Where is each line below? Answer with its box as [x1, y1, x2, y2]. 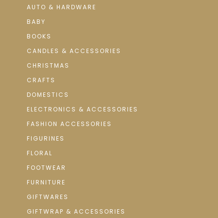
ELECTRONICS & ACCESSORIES [27, 105, 138, 113]
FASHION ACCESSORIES [27, 120, 112, 128]
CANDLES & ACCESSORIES [27, 47, 121, 55]
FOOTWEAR [27, 163, 66, 172]
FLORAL [27, 149, 53, 157]
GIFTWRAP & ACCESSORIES [27, 207, 126, 216]
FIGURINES [27, 134, 65, 143]
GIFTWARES [27, 193, 69, 201]
